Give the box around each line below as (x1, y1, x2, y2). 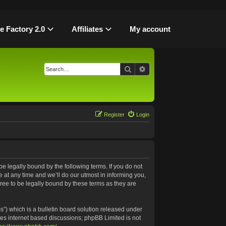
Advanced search (146, 64, 199, 73)
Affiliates (72, 25, 103, 33)
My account (130, 25, 171, 33)
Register (104, 111, 125, 118)
